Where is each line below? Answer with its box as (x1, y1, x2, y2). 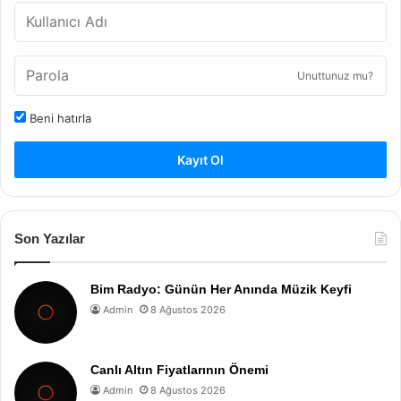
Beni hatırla (26, 111, 91, 125)
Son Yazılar (14, 231, 85, 246)
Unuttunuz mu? (297, 69, 373, 82)
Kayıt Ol (177, 152, 224, 167)
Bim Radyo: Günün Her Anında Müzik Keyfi (90, 282, 352, 296)
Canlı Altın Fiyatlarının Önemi (90, 363, 269, 377)
